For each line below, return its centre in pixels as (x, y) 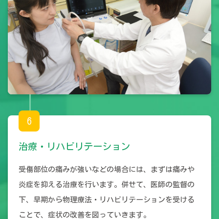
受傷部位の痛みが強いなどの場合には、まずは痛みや (106, 170)
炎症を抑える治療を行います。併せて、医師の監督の (106, 185)
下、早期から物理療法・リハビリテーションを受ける (106, 200)
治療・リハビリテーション (74, 147)
